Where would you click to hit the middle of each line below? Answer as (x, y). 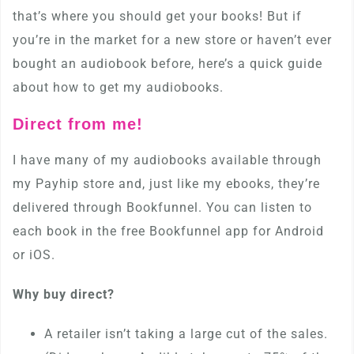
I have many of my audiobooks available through (167, 160)
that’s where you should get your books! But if (157, 16)
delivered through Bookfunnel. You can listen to (162, 207)
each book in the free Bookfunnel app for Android (168, 231)
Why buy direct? (64, 294)
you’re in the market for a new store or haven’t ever (172, 40)
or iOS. (34, 255)
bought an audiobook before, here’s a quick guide (168, 64)
